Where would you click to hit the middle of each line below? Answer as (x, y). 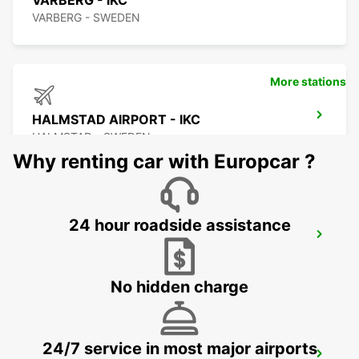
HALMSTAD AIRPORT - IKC (116, 120)
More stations (308, 82)
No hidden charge (179, 287)
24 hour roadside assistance (179, 226)
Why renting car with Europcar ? (164, 162)
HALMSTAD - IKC (86, 239)
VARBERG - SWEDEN (86, 18)
